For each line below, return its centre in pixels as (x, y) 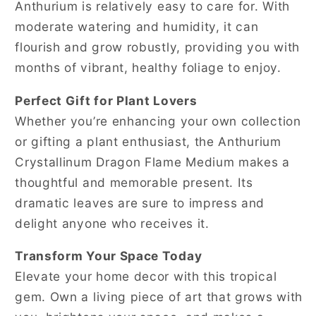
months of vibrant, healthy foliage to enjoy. (148, 68)
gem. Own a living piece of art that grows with (159, 296)
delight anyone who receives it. (112, 223)
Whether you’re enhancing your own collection (158, 121)
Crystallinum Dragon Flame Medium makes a (152, 162)
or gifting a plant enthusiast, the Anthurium (148, 141)
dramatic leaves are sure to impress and (140, 202)
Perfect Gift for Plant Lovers (106, 100)
